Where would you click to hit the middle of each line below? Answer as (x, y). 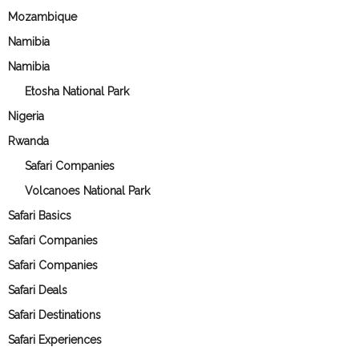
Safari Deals (38, 290)
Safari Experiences (55, 339)
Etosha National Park (77, 91)
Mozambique (42, 16)
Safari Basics (40, 215)
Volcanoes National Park (87, 190)
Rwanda (28, 141)
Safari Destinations (54, 315)
